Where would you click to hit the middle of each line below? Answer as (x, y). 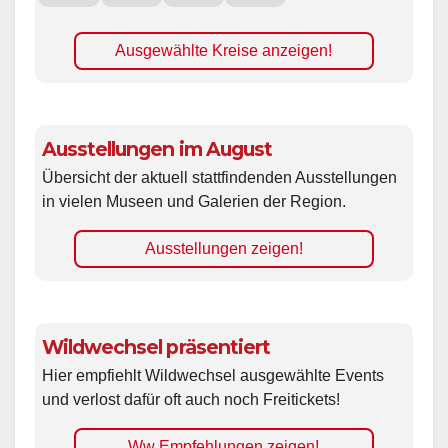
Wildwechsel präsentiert (156, 347)
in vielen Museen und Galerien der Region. (194, 202)
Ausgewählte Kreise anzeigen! (224, 51)
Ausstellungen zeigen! (223, 249)
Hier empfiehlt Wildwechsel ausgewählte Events (213, 376)
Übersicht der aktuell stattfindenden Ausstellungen (219, 178)
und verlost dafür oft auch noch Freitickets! (191, 400)
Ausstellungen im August (157, 149)
